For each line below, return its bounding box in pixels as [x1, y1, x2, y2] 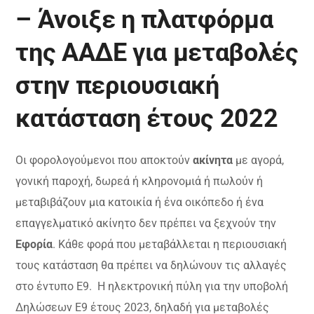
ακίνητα [193, 153, 233, 167]
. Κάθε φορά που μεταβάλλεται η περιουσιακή [53, 237, 287, 251]
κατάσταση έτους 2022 [15, 103, 278, 133]
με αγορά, [233, 153, 285, 167]
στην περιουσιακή [15, 70, 219, 100]
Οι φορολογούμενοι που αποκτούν [15, 153, 193, 167]
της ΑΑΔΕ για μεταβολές [15, 37, 299, 67]
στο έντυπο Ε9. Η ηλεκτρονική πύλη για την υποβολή [15, 279, 289, 293]
